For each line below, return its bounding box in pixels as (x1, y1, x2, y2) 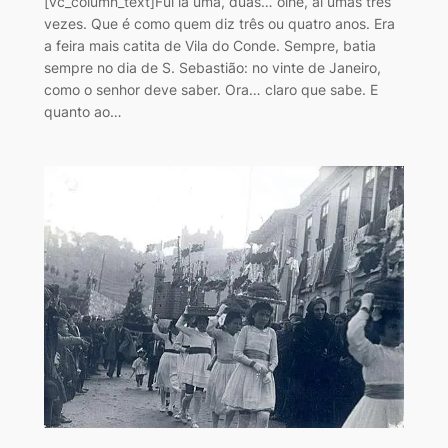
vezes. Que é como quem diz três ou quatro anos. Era (43, 14, 395, 32)
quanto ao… (43, 102, 122, 120)
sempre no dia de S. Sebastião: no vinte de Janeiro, (43, 58, 381, 76)
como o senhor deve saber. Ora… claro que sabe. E (43, 80, 378, 98)
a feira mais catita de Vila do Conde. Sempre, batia (43, 36, 376, 54)
